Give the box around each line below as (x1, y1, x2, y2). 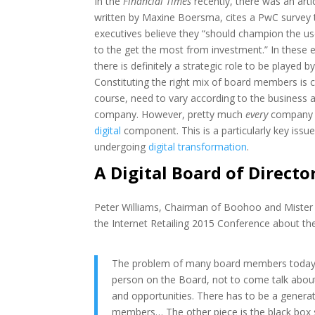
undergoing (94, 139, 149, 153)
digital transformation (148, 139, 247, 153)
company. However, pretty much (94, 107, 246, 121)
